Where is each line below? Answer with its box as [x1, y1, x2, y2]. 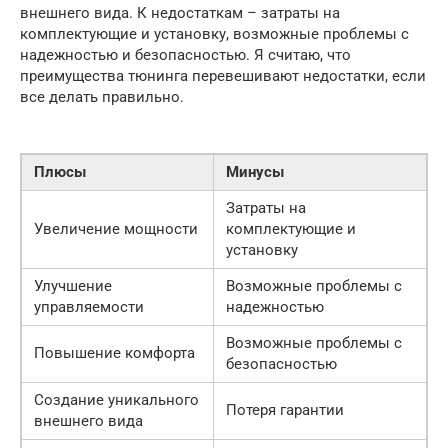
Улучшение [34, 277, 112, 296]
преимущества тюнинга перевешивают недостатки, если [20, 67, 426, 86]
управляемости [34, 298, 144, 317]
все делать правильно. [20, 88, 184, 107]
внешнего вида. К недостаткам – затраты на [20, 4, 340, 23]
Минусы [226, 163, 284, 182]
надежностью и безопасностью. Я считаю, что [20, 46, 351, 65]
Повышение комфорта [34, 344, 195, 363]
